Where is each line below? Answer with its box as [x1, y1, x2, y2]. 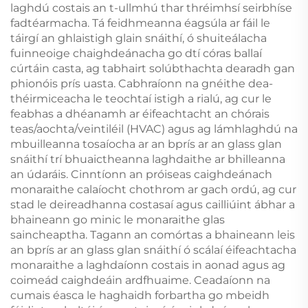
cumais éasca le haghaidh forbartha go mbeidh [10, 288, 269, 302]
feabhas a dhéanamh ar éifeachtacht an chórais [10, 107, 269, 120]
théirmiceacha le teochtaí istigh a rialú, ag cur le [10, 91, 272, 105]
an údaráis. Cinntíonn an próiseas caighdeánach [10, 167, 272, 181]
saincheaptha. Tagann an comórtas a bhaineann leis [10, 228, 295, 241]
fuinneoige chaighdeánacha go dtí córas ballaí [10, 46, 262, 60]
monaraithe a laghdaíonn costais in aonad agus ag [10, 258, 285, 272]
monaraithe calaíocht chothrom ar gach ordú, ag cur [10, 182, 296, 196]
